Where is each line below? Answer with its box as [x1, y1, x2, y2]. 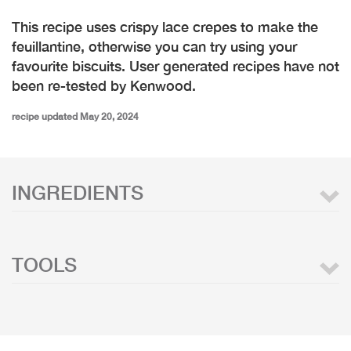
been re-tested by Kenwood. [12, 77, 196, 94]
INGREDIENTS [12, 181, 143, 204]
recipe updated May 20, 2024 [12, 110, 139, 122]
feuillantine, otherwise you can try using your [12, 38, 297, 55]
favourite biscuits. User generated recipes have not [12, 57, 339, 74]
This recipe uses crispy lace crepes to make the [12, 18, 318, 35]
